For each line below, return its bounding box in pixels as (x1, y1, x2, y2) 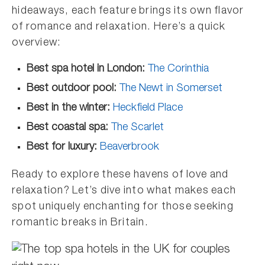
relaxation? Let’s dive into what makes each (12, 186, 237, 196)
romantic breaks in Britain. (12, 218, 149, 228)
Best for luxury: (27, 142, 97, 153)
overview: (12, 38, 62, 49)
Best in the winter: (27, 103, 113, 114)
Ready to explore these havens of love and (12, 170, 229, 180)
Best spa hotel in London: (27, 64, 148, 75)
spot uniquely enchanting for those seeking (12, 202, 234, 212)
